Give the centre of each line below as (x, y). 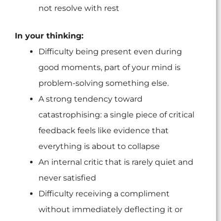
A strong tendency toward (91, 99)
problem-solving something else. (104, 83)
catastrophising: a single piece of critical (116, 115)
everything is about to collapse (99, 147)
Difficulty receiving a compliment (104, 194)
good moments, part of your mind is (110, 68)
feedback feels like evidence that (104, 131)
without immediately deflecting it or (110, 210)
